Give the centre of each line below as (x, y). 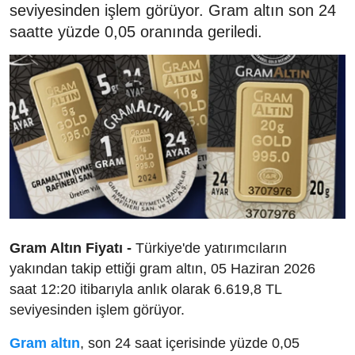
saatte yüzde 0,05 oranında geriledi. (136, 31)
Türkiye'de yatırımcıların (209, 248)
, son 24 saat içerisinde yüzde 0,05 (190, 343)
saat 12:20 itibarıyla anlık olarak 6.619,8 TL (145, 289)
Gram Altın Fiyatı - (71, 248)
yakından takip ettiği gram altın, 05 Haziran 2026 (162, 269)
